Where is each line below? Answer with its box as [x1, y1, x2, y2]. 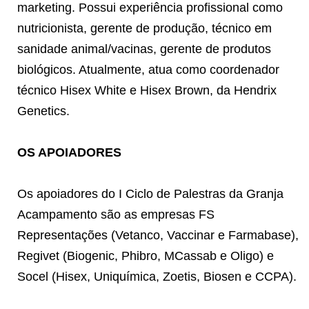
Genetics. [17, 103, 70, 118]
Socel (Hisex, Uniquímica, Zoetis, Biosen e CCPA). [17, 269, 297, 283]
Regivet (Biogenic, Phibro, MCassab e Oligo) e [17, 248, 274, 263]
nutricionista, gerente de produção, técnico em [17, 21, 272, 35]
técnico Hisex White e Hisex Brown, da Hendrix [17, 83, 277, 97]
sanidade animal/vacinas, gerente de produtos [17, 41, 271, 56]
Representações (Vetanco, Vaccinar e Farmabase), [17, 228, 299, 242]
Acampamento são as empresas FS [17, 207, 215, 221]
